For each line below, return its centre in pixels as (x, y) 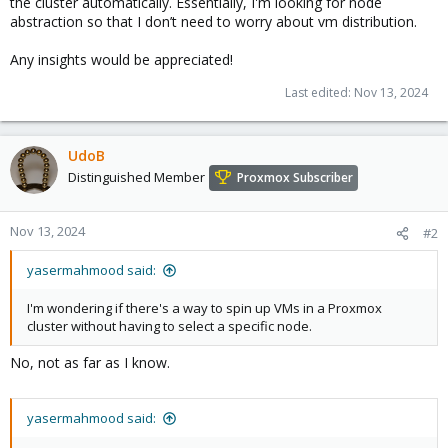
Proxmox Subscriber (295, 178)
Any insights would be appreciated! (121, 59)
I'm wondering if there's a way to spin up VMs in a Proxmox (204, 308)
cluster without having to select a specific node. (169, 326)
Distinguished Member (136, 177)
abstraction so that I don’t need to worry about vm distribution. (213, 21)
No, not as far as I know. (90, 362)
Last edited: (319, 92)
